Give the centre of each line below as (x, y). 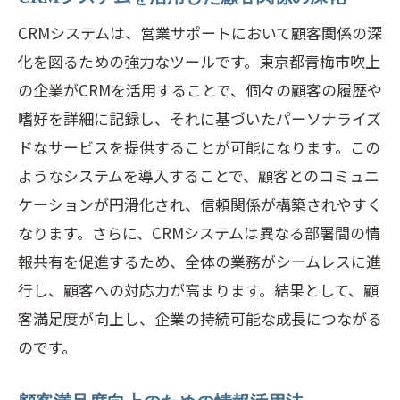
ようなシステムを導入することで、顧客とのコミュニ (199, 175)
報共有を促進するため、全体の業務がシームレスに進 (200, 261)
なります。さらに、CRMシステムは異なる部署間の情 (199, 233)
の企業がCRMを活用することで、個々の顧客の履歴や (200, 90)
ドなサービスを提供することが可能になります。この (199, 147)
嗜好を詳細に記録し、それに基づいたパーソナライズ (200, 118)
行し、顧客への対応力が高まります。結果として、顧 (198, 290)
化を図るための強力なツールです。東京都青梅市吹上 (199, 61)
